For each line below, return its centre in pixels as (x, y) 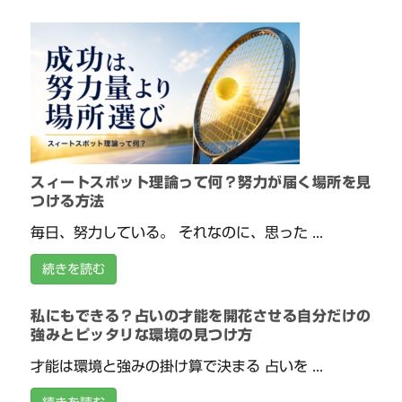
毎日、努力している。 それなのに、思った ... (177, 233)
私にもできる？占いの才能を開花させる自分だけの (201, 316)
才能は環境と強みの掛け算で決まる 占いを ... (177, 367)
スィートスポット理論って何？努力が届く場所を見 (201, 183)
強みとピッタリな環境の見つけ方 (142, 335)
